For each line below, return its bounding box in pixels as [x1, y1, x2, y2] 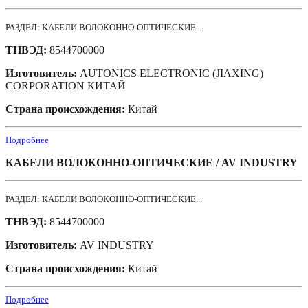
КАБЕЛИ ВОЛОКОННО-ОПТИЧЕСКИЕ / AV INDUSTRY [5, 157, 298, 169]
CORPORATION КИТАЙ [5, 80, 126, 92]
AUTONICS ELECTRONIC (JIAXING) [80, 67, 263, 80]
